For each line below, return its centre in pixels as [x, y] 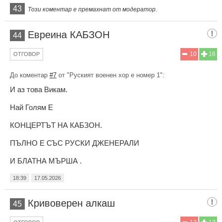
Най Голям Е [31, 107]
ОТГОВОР [27, 54]
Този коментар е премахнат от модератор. [92, 9]
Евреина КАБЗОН [69, 34]
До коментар [30, 75]
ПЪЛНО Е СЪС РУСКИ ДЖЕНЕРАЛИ [75, 143]
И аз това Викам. [39, 89]
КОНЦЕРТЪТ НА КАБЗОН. [56, 125]
